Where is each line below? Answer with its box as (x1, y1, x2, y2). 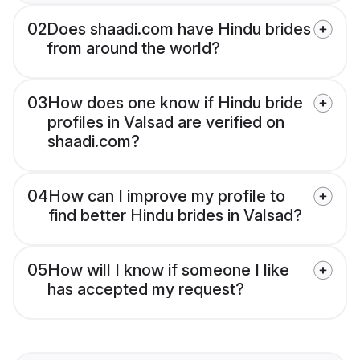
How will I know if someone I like (47, 260, 289, 280)
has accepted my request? (47, 280, 244, 300)
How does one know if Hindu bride (47, 93, 303, 113)
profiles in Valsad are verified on (47, 112, 284, 133)
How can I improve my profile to (48, 186, 285, 207)
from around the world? (47, 39, 220, 59)
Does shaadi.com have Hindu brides (47, 19, 311, 39)
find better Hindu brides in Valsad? (48, 206, 302, 226)
